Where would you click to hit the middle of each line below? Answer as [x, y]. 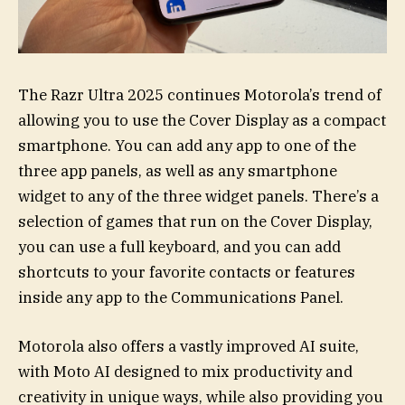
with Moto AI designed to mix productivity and [185, 372]
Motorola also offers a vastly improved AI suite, [188, 347]
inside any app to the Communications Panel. [183, 298]
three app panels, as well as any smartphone [178, 171]
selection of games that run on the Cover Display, [195, 222]
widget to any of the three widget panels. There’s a [198, 197]
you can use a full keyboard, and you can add [179, 247]
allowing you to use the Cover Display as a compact [202, 121]
